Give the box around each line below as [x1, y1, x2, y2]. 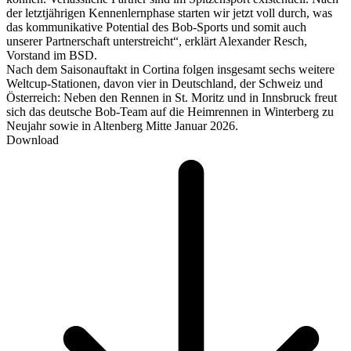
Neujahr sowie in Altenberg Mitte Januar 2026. [6, 118, 238, 132]
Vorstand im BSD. [6, 48, 97, 62]
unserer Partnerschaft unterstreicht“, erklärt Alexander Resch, [6, 34, 307, 48]
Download [6, 132, 59, 147]
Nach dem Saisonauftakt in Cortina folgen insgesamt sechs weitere [6, 62, 335, 76]
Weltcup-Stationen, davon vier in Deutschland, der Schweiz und [6, 76, 323, 90]
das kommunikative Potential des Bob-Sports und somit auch [6, 20, 306, 34]
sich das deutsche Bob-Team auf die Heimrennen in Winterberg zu [6, 104, 334, 118]
